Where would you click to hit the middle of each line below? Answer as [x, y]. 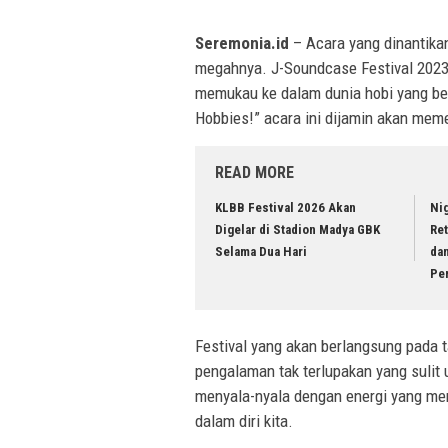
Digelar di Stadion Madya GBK [297, 230]
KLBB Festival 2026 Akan [285, 208]
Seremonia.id [242, 43]
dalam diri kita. [244, 420]
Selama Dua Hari [261, 252]
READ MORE [254, 173]
